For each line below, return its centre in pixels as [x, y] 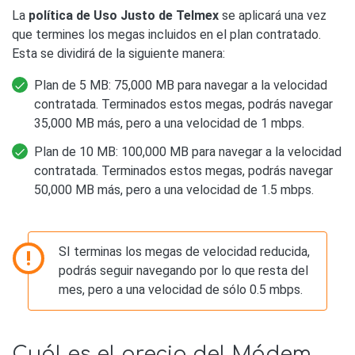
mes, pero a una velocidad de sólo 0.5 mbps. [181, 289]
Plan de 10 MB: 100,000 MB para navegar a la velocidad [188, 151]
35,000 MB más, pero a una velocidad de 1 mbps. [169, 123]
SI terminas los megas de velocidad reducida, [185, 251]
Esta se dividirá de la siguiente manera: [118, 53]
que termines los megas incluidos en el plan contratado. [166, 34]
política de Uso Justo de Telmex [124, 15]
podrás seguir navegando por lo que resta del [184, 270]
